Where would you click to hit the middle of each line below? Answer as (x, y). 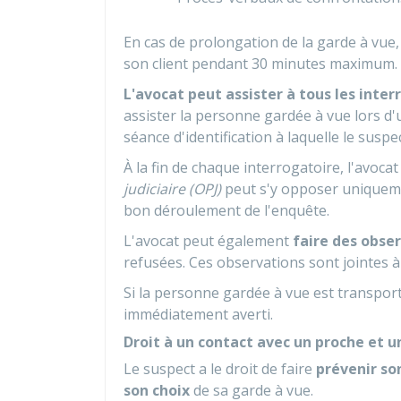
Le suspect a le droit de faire (220, 369)
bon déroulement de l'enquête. (226, 210)
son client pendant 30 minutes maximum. (260, 64)
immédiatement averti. (198, 314)
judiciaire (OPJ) (172, 189)
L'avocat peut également (208, 241)
